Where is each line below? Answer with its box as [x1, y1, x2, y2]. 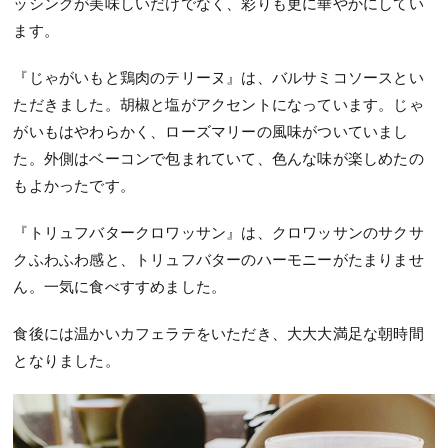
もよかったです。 [13, 176, 136, 195]
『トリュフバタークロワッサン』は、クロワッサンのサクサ [13, 223, 424, 242]
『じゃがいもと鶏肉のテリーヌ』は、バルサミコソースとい [13, 68, 424, 87]
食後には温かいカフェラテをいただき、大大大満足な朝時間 [13, 324, 424, 343]
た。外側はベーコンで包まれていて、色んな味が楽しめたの [13, 149, 424, 168]
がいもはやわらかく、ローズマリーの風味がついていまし [13, 122, 409, 141]
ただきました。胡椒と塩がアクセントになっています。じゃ [13, 95, 424, 114]
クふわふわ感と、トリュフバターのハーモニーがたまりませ [13, 250, 424, 269]
